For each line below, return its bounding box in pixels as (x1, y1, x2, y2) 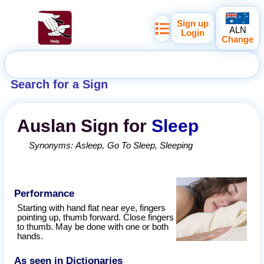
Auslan (17, 116, 77, 136)
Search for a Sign (10, 78, 108, 91)
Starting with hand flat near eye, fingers (17, 203, 166, 213)
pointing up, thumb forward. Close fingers (17, 213, 174, 223)
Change (222, 35, 254, 44)
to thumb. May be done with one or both (17, 222, 169, 232)
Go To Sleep (107, 141, 155, 151)
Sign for (76, 116, 152, 136)
